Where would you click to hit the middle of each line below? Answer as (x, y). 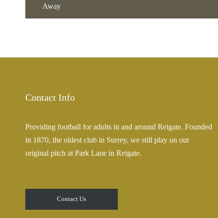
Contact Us (72, 199)
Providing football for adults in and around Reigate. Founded (119, 127)
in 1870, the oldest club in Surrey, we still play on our (107, 140)
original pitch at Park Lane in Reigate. (83, 153)
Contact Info (50, 97)
